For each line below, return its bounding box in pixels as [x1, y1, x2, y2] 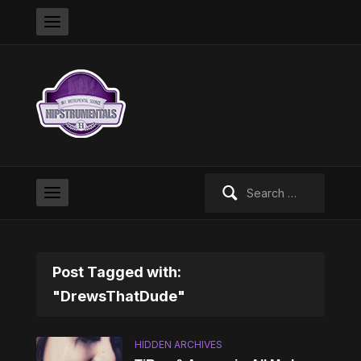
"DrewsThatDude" [52, 288, 185, 305]
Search [203, 175, 242, 189]
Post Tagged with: [52, 263, 181, 280]
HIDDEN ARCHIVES [135, 338, 223, 351]
